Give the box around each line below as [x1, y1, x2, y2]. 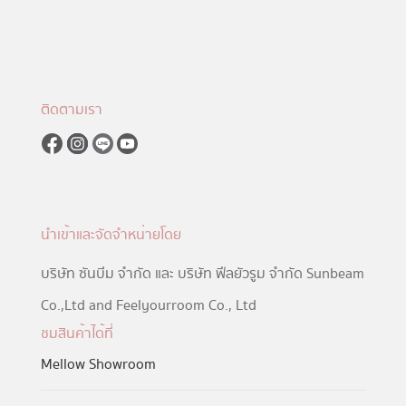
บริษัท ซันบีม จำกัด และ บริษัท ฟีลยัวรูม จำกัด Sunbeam [40, 263, 364, 285]
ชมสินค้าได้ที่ [40, 323, 113, 345]
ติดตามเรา [40, 99, 102, 121]
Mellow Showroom [40, 353, 156, 376]
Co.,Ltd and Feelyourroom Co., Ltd [40, 295, 256, 317]
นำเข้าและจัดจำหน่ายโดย [40, 223, 181, 246]
